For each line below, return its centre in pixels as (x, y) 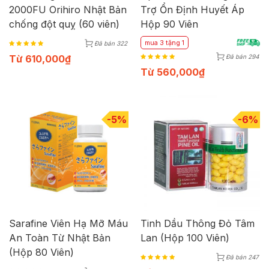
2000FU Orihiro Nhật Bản (68, 10)
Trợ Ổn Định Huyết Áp (192, 10)
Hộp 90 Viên (169, 24)
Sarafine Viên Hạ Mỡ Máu (68, 224)
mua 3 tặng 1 (165, 43)
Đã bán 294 (242, 57)
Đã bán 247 (242, 257)
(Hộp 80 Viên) (41, 252)
